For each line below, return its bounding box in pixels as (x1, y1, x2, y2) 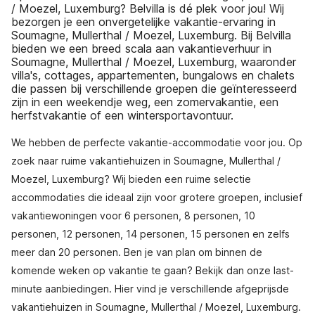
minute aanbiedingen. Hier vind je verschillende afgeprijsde (11, 283, 289, 295)
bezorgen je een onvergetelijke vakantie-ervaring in (11, 15, 276, 29)
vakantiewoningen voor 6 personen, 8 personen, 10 (11, 210, 255, 221)
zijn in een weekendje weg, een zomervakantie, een (11, 95, 278, 109)
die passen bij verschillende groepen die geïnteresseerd (11, 82, 297, 96)
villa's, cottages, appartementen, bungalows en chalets (11, 68, 295, 82)
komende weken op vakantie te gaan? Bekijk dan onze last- (11, 264, 294, 276)
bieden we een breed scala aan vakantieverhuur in (11, 41, 271, 56)
